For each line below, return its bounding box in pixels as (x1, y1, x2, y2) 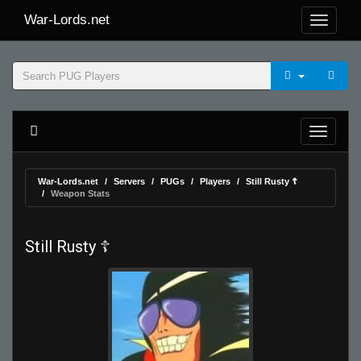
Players (200, 176, 230, 186)
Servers (114, 176, 145, 186)
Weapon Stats (51, 189, 110, 198)
